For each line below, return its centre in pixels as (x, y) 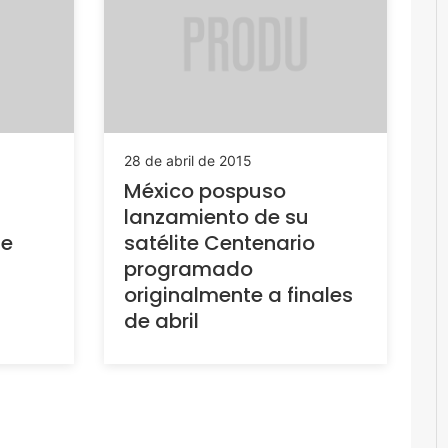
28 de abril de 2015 (187, 160)
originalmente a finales (238, 294)
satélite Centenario (219, 242)
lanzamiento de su (216, 216)
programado (188, 268)
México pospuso (204, 190)
